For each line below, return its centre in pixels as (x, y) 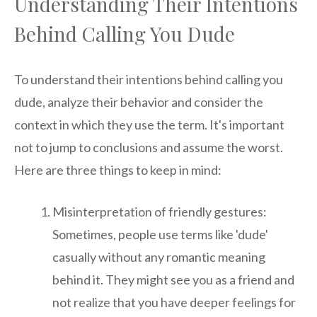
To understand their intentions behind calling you (149, 80)
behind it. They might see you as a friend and (173, 280)
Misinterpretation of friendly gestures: (160, 212)
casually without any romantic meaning (159, 257)
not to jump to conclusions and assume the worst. (149, 148)
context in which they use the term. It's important (149, 125)
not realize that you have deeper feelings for (174, 302)
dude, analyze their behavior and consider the (139, 102)
